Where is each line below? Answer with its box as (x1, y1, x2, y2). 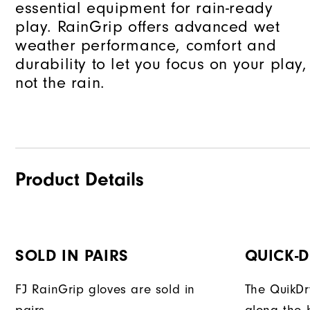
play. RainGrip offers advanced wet (15, 17, 280, 37)
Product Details (15, 168, 144, 191)
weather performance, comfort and (15, 36, 277, 55)
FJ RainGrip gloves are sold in (15, 282, 196, 298)
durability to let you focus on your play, (15, 55, 307, 74)
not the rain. (15, 73, 105, 93)
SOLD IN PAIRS (15, 246, 129, 266)
